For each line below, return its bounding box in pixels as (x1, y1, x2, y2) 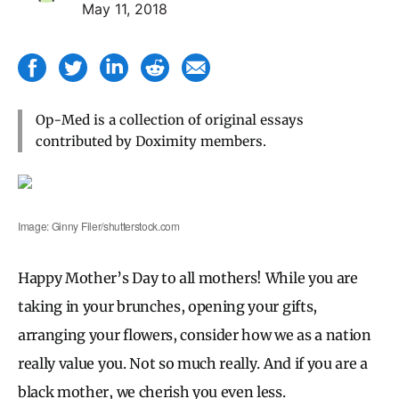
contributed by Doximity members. (36, 132, 266, 150)
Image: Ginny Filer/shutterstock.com (18, 217, 180, 233)
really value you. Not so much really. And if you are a (18, 354, 368, 372)
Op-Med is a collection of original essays (36, 110, 304, 128)
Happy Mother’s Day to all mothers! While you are (18, 268, 358, 287)
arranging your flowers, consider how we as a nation (18, 325, 371, 344)
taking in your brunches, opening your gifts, (18, 297, 317, 315)
